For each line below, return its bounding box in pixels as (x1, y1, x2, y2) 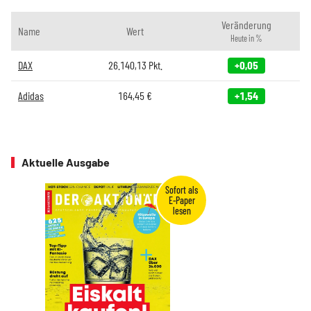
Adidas (18, 88, 44, 102)
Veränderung (221, 17, 271, 31)
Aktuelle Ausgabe (22, 155, 110, 169)
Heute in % (230, 33, 262, 43)
